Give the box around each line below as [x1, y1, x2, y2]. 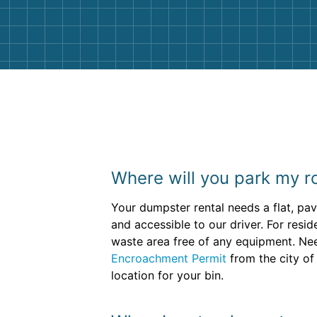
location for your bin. [111, 268, 224, 282]
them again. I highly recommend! [128, 4, 302, 18]
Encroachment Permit [111, 251, 226, 265]
